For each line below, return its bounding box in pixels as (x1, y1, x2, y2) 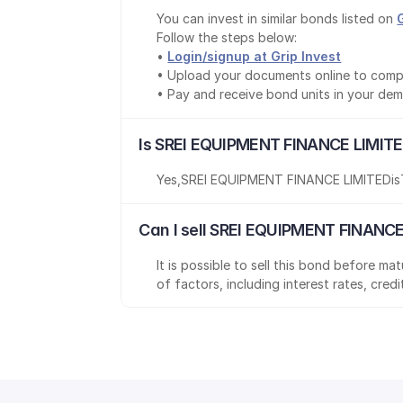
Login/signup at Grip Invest (167, 49, 342, 64)
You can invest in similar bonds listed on (157, 11, 398, 26)
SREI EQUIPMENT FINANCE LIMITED (181, 172, 392, 187)
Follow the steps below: (157, 30, 298, 45)
